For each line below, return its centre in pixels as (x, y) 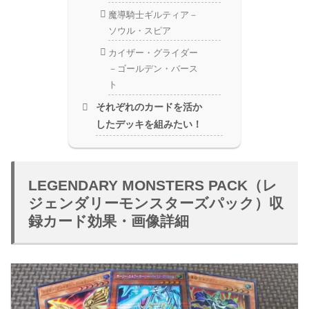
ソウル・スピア (139, 30)
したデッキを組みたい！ (149, 124)
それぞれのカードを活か (149, 107)
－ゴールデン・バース (153, 68)
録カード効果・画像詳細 (109, 221)
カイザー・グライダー (153, 52)
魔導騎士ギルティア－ (153, 14)
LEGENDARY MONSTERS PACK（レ (153, 186)
